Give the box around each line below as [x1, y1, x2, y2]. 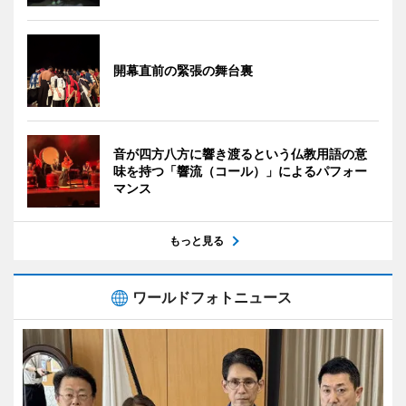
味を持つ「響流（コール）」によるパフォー [113, 163, 367, 179]
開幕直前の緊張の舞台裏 [113, 63, 253, 78]
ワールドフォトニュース [132, 288, 292, 306]
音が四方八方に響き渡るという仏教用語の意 [113, 146, 367, 161]
